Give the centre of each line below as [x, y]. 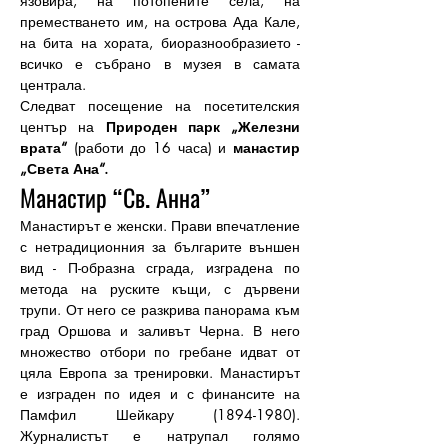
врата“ [43, 147]
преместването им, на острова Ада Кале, [160, 21]
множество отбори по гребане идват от [160, 351]
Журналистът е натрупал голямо [160, 435]
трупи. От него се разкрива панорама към [160, 309]
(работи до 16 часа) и [150, 147]
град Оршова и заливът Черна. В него [160, 330]
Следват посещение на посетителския [160, 105]
